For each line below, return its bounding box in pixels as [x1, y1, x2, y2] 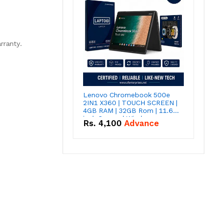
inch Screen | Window [83, 114, 153, 123]
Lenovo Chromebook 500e [83, 91, 170, 99]
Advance [124, 118, 159, 129]
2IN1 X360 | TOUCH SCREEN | [83, 99, 177, 107]
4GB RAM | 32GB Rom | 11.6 [83, 107, 173, 115]
